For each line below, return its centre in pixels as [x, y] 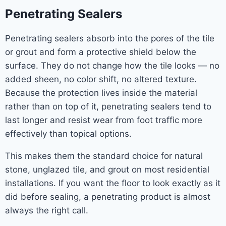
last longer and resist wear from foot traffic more [104, 120]
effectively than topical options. [68, 134]
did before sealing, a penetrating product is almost [108, 197]
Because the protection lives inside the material [101, 93]
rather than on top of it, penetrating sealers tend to [108, 106]
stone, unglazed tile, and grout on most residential [107, 169]
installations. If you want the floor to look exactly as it [113, 183]
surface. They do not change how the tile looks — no [112, 66]
